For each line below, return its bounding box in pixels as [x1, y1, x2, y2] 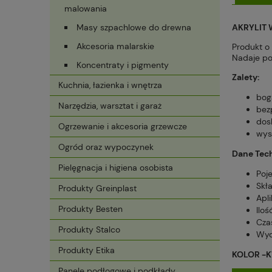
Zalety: [232, 72, 259, 83]
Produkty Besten [58, 203, 123, 215]
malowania [64, 3, 107, 15]
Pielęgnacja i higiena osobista [58, 162, 173, 174]
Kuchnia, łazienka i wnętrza [58, 80, 162, 91]
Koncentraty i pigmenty [76, 59, 169, 71]
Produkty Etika [58, 245, 115, 256]
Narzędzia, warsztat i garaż [58, 100, 161, 112]
